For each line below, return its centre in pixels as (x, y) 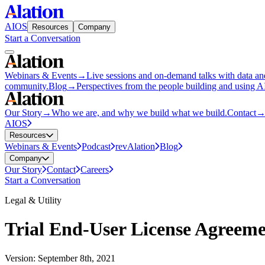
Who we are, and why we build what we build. (139, 113)
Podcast (96, 146)
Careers (95, 169)
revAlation (135, 146)
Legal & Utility (33, 200)
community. (27, 86)
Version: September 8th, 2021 (60, 258)
